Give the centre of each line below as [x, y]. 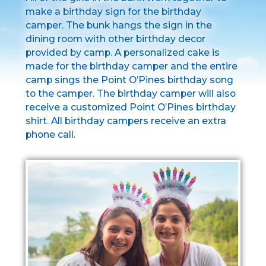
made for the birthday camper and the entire [131, 66]
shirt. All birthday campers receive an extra [126, 121]
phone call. [50, 135]
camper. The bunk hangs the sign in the [118, 26]
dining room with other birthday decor [115, 39]
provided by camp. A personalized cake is [122, 53]
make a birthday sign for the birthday [113, 12]
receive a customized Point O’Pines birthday [130, 107]
